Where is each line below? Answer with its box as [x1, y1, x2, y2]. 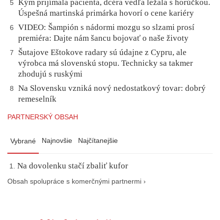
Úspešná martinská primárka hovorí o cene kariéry [18, 8, 194, 18]
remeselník [18, 94, 56, 104]
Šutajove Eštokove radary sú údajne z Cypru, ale [18, 47, 187, 57]
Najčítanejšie [78, 136, 118, 144]
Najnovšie [42, 136, 72, 144]
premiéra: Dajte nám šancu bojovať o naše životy [18, 33, 189, 43]
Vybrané [10, 137, 36, 145]
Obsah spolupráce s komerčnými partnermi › [7, 177, 146, 185]
